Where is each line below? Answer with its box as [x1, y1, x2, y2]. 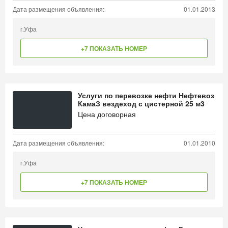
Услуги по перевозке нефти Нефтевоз [78, 90, 214, 100]
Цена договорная [78, 109, 136, 119]
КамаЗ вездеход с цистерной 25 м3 [78, 98, 205, 108]
